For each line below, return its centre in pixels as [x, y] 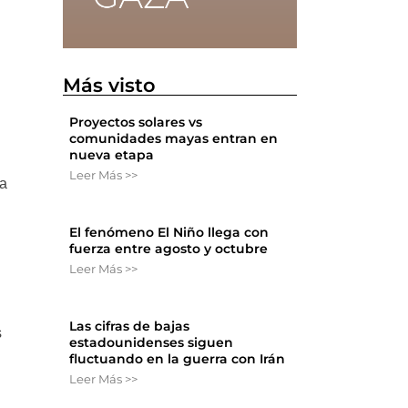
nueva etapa [112, 155]
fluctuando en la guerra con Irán [178, 359]
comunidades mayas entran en [174, 139]
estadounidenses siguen [152, 343]
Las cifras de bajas [130, 326]
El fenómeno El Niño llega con [169, 233]
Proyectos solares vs [136, 122]
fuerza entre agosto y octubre [169, 249]
